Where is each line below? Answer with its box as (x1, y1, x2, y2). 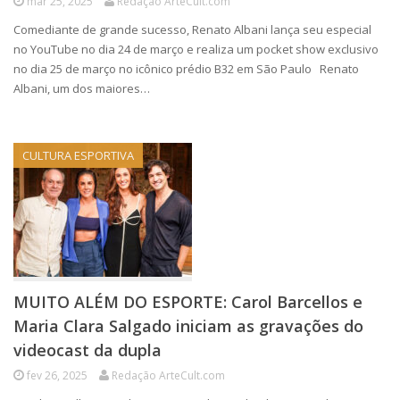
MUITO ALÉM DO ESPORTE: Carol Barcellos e (13, 291, 362, 312)
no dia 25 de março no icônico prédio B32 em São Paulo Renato (13, 61, 359, 77)
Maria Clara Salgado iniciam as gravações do (13, 315, 363, 337)
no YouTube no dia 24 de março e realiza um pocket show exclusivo (13, 41, 379, 57)
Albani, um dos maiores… (13, 80, 150, 96)
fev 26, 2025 (27, 368, 87, 383)
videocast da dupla (13, 339, 162, 361)
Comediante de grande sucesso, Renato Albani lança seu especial (13, 21, 371, 37)
